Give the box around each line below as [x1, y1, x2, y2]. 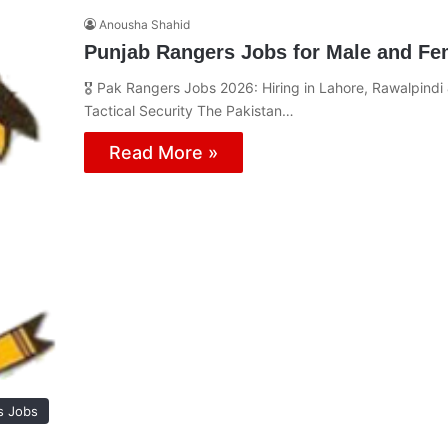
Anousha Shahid [99, 16, 190, 32]
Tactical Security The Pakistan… [84, 101, 294, 119]
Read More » [109, 141, 218, 163]
